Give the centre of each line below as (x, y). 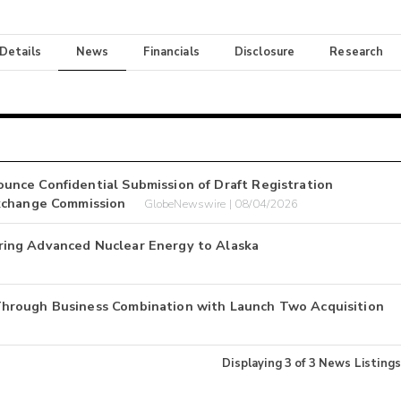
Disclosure (264, 52)
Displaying (253, 364)
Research (357, 52)
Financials (171, 52)
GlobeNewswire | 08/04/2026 (221, 204)
